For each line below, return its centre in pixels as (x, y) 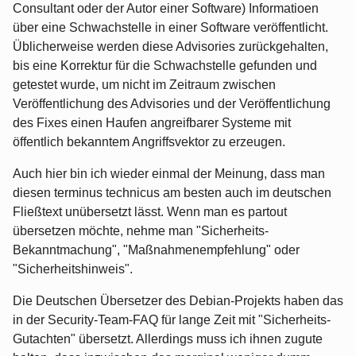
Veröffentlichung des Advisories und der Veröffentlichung (172, 103)
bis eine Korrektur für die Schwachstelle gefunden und (165, 65)
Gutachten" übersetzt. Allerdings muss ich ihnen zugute (168, 339)
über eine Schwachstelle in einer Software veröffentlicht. (170, 27)
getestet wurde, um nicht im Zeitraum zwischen (144, 84)
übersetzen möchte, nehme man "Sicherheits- (141, 230)
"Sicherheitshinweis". (73, 269)
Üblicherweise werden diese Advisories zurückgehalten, (170, 46)
